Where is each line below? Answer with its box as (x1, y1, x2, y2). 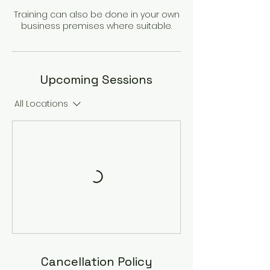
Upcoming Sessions (40, 72, 152, 88)
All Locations (14, 98, 68, 110)
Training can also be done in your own (13, 8, 180, 21)
